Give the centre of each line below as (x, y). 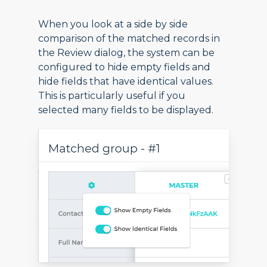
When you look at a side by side (113, 24)
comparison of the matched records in (129, 39)
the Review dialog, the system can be (127, 53)
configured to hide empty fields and (125, 67)
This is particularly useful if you (112, 96)
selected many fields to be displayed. (126, 110)
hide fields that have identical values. (126, 82)
